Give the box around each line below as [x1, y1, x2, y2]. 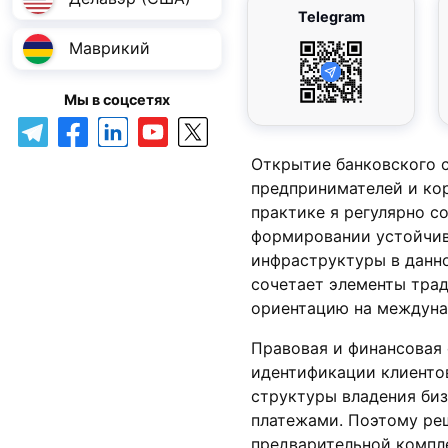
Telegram [297, 7, 365, 25]
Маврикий [69, 38, 150, 59]
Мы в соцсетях [64, 90, 170, 108]
